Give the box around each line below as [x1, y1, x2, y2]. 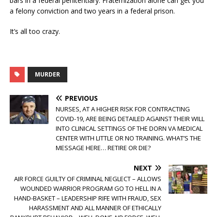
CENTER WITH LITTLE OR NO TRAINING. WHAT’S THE [56, 133, 201, 142]
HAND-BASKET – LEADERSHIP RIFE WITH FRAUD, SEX [14, 193, 161, 202]
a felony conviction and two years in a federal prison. [10, 6, 175, 15]
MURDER [35, 70, 60, 78]
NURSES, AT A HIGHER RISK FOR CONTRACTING [56, 104, 190, 113]
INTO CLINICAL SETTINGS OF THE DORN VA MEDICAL [56, 124, 202, 133]
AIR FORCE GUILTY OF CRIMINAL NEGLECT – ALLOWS [14, 174, 161, 183]
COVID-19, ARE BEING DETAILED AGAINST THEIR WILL [56, 114, 204, 123]
